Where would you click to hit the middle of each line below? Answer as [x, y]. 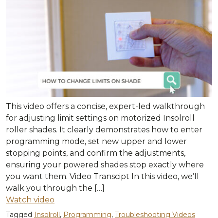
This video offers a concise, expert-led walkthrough [105, 106]
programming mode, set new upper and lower [96, 141]
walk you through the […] [55, 188]
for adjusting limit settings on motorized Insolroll [100, 118]
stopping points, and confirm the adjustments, [96, 153]
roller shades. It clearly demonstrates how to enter [104, 129]
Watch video [30, 200]
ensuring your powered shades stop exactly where [105, 164]
